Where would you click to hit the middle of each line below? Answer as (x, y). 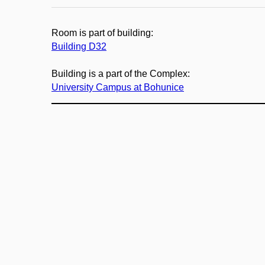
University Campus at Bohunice (118, 88)
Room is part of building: (102, 33)
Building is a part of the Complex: (121, 74)
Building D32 (79, 47)
